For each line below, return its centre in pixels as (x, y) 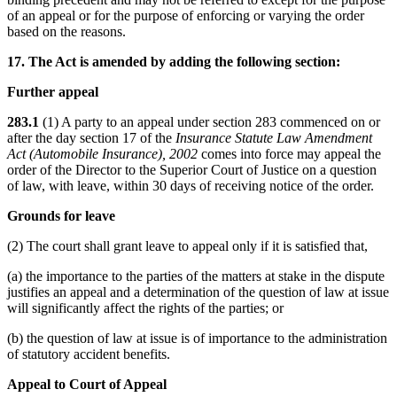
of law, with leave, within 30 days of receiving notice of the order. (191, 185)
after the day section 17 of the (91, 137)
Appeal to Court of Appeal (87, 384)
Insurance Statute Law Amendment (274, 137)
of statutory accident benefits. (89, 354)
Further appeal (53, 91)
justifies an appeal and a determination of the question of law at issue (198, 292)
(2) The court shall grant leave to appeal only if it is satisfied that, (187, 245)
